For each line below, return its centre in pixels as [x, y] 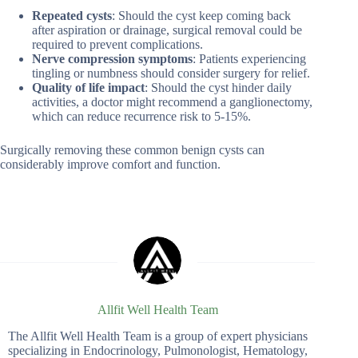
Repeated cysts [72, 16]
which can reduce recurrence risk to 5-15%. [141, 117]
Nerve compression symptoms [112, 59]
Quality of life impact [88, 88]
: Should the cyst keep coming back [201, 16]
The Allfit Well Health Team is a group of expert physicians [157, 336]
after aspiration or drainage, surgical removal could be [167, 30]
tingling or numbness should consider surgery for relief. [171, 74]
